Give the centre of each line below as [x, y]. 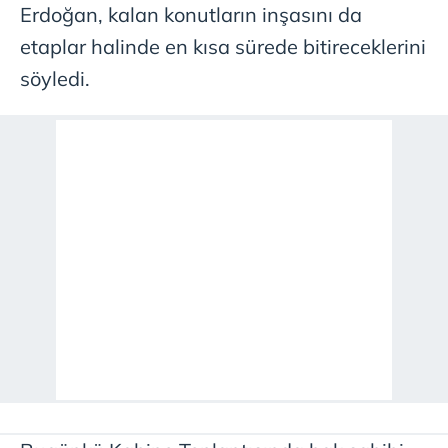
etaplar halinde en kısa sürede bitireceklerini [223, 47]
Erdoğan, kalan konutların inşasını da [191, 15]
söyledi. [55, 79]
